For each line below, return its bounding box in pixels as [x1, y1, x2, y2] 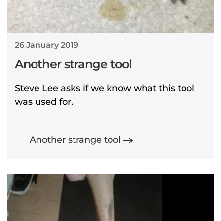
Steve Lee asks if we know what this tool [15, 83, 194, 94]
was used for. [15, 96, 75, 108]
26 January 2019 [15, 40, 78, 50]
